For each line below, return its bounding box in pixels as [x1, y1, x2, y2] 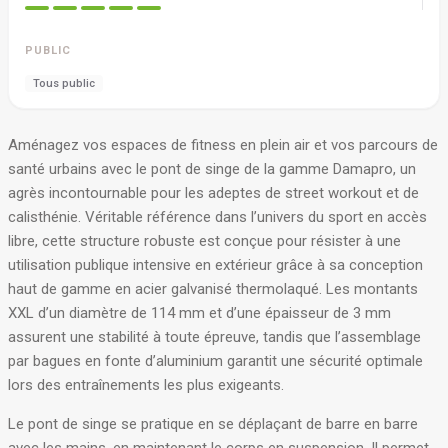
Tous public [33, 77, 95, 90]
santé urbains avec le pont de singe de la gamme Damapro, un [8, 160, 416, 178]
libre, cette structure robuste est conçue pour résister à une [8, 232, 401, 250]
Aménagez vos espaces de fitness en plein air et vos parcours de [8, 136, 438, 154]
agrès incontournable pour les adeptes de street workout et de [8, 184, 419, 202]
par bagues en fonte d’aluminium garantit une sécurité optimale [8, 352, 423, 370]
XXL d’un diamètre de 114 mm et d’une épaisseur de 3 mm [8, 304, 391, 322]
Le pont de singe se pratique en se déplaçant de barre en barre [8, 415, 418, 433]
